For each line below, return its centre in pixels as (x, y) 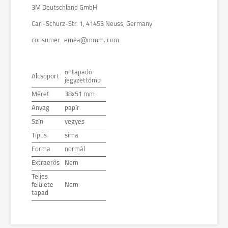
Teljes (40, 177)
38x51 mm (80, 94)
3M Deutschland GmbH (64, 8)
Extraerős (46, 163)
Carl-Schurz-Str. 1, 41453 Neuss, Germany (92, 24)
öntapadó (78, 73)
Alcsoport (45, 77)
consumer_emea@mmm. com (75, 40)
